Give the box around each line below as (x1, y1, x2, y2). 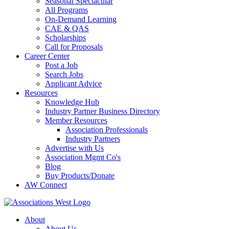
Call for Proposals (45, 42, 103, 51)
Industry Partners (65, 134, 120, 143)
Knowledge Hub (45, 98, 99, 106)
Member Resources (45, 116, 107, 125)
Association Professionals (65, 125, 148, 134)
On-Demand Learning (45, 15, 117, 24)
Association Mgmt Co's (45, 153, 121, 162)
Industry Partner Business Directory (45, 107, 160, 116)
